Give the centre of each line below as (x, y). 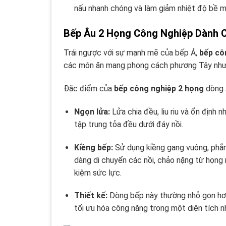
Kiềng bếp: (93, 147)
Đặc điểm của (89, 88)
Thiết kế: (91, 196)
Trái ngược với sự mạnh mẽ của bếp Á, (131, 53)
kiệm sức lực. (98, 173)
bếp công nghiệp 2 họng (159, 88)
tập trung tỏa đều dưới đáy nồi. (128, 124)
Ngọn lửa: (92, 111)
